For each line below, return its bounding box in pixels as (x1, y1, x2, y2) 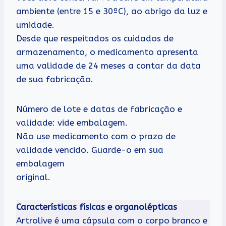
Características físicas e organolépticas (16, 201, 177, 212)
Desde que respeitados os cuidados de (16, 33, 174, 43)
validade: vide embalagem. (16, 117, 128, 128)
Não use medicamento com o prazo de (16, 131, 176, 141)
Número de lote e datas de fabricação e (16, 103, 182, 114)
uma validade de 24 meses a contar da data (16, 60, 201, 71)
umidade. (16, 19, 54, 30)
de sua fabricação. (16, 74, 93, 84)
